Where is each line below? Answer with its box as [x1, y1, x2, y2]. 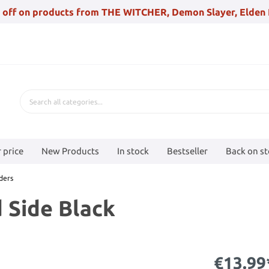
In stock [117, 145, 149, 156]
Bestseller [167, 145, 208, 156]
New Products [41, 145, 99, 156]
